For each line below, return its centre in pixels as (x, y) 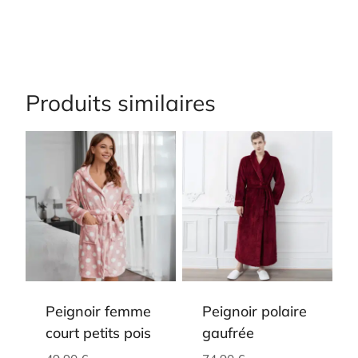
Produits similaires (121, 102)
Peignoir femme (98, 311)
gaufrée (228, 332)
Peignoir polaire (255, 311)
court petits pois (98, 332)
